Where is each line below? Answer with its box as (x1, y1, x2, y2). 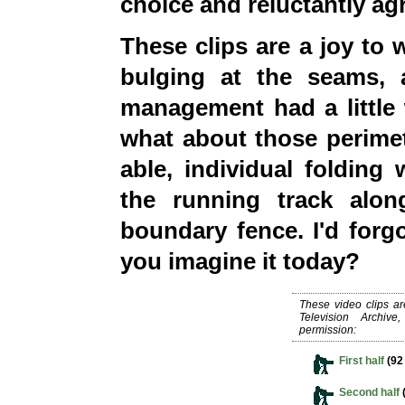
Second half (339, 386, 400, 399)
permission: (299, 324, 356, 336)
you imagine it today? (120, 248, 366, 275)
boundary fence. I (120, 217, 320, 244)
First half (339, 354, 384, 367)
